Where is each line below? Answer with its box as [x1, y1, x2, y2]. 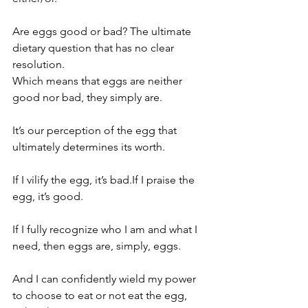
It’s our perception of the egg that [12, 124, 179, 137]
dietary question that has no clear [12, 41, 177, 54]
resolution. [12, 58, 65, 71]
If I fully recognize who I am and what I [12, 223, 200, 236]
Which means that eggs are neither [12, 74, 185, 87]
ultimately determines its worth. [12, 140, 165, 153]
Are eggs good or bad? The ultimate [12, 25, 194, 38]
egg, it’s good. [12, 190, 83, 203]
